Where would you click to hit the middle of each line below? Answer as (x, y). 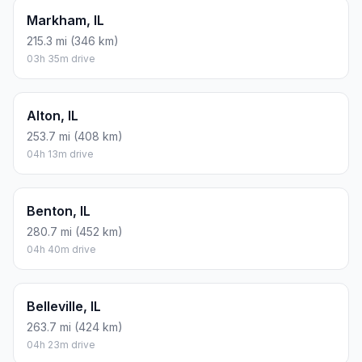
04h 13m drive (60, 154)
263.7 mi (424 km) (75, 327)
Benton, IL (59, 211)
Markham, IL (65, 21)
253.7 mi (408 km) (75, 137)
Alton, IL (53, 116)
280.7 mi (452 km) (75, 232)
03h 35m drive (61, 59)
